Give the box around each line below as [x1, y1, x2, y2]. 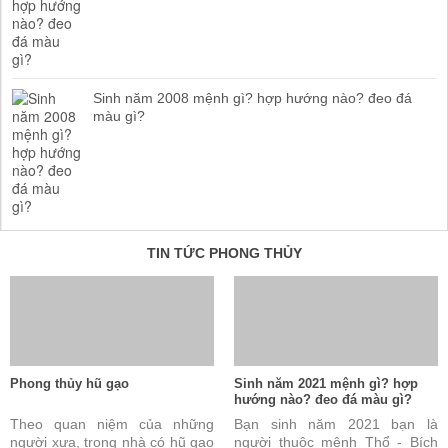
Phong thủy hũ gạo [10, 375, 129, 391]
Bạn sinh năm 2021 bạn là [234, 415, 438, 432]
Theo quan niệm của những [10, 415, 214, 432]
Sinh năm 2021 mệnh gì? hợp [234, 375, 418, 391]
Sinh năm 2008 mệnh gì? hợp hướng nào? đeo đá [93, 89, 412, 106]
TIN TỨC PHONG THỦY [146, 244, 302, 261]
